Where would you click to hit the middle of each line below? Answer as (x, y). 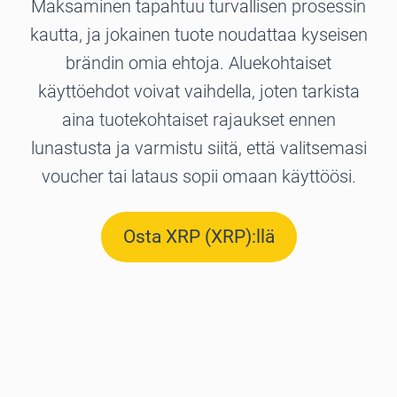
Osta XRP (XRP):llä (198, 237)
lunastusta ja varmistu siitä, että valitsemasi (198, 148)
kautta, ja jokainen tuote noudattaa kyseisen (198, 35)
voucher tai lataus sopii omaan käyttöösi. (198, 177)
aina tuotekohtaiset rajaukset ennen (198, 120)
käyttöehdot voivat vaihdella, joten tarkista (198, 92)
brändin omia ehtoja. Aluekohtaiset (198, 63)
